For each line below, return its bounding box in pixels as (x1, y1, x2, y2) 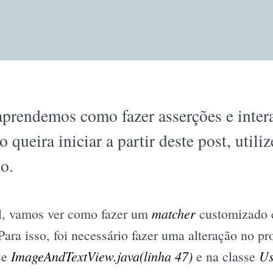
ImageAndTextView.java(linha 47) (11, 247, 193, 266)
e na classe (193, 247, 259, 266)
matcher (152, 204, 196, 223)
